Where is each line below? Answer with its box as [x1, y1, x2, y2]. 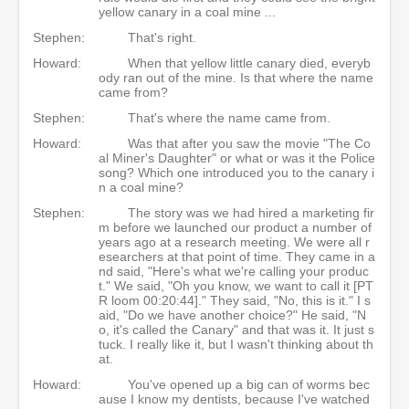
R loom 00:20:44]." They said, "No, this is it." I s [99, 293, 371, 308]
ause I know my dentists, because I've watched [99, 392, 370, 406]
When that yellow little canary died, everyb [128, 56, 371, 70]
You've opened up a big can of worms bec [128, 377, 370, 392]
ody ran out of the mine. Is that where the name [99, 70, 373, 85]
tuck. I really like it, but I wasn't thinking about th [99, 337, 373, 351]
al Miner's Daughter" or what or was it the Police [99, 151, 375, 165]
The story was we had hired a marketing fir [128, 205, 374, 220]
